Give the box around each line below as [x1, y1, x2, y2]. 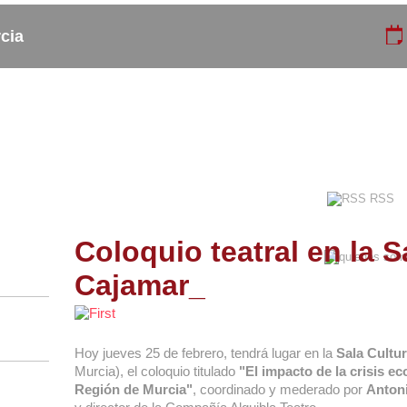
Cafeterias [12, 137, 68, 151]
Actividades [116, 124, 182, 137]
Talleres [345, 137, 389, 151]
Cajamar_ [74, 269, 205, 302]
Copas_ [19, 124, 61, 137]
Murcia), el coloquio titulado [74, 363, 239, 379]
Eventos [235, 124, 281, 137]
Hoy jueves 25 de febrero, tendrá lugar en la [74, 345, 336, 361]
